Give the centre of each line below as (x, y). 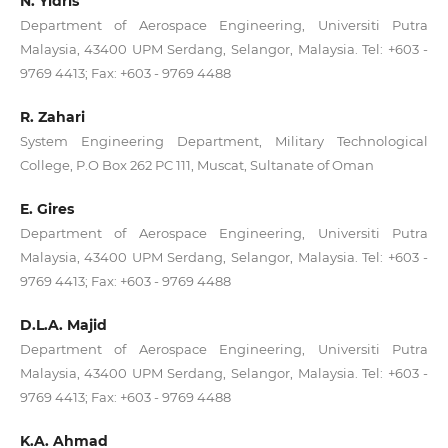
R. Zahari (52, 117)
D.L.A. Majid (63, 325)
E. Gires (46, 209)
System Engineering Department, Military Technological (224, 141)
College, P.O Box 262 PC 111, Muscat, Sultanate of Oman (196, 165)
